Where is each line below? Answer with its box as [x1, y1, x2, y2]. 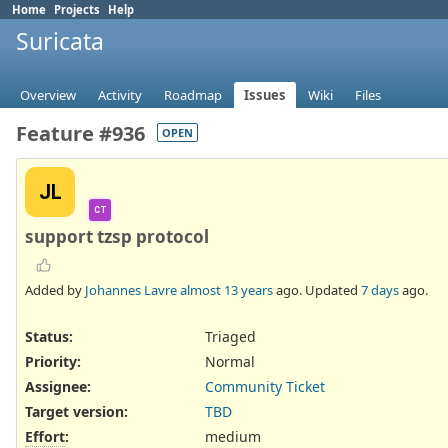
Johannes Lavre [85, 280, 177, 299]
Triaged [205, 326, 256, 346]
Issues [244, 86, 286, 105]
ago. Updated [273, 280, 361, 299]
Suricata [16, 25, 104, 57]
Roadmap [164, 86, 222, 105]
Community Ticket [205, 377, 325, 397]
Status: [25, 326, 73, 346]
